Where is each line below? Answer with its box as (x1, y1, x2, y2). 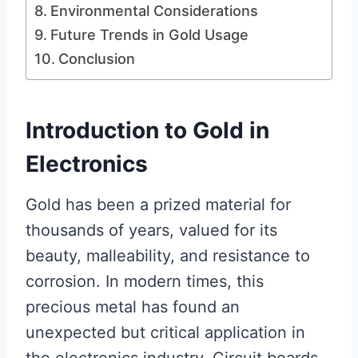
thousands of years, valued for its (26, 221, 277, 240)
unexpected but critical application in (26, 323, 305, 342)
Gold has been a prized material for (26, 195, 291, 214)
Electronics (26, 150, 148, 177)
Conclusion (58, 50, 135, 67)
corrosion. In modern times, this (26, 272, 264, 291)
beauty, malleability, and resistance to (26, 246, 310, 265)
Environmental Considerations (50, 2, 258, 19)
